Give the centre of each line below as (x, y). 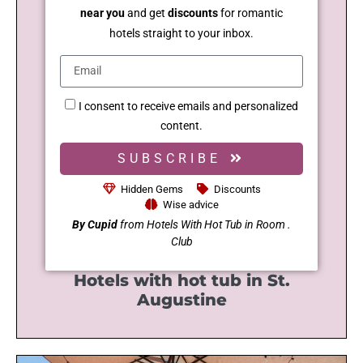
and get (146, 13)
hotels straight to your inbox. (181, 33)
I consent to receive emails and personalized (188, 106)
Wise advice (190, 204)
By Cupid (96, 224)
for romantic (250, 13)
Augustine (181, 299)
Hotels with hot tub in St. (181, 280)
